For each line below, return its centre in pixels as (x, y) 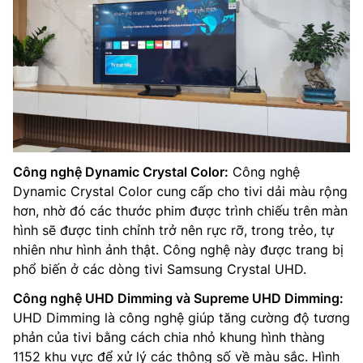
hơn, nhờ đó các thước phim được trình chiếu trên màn (180, 210)
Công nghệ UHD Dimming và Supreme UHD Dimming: (178, 298)
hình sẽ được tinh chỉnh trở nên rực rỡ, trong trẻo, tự (173, 230)
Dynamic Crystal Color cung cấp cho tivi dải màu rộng (180, 191)
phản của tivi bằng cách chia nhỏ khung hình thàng (169, 337)
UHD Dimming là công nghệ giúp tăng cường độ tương (181, 317)
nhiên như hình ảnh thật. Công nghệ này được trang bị (178, 249)
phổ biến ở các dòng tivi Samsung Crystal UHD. (160, 269)
